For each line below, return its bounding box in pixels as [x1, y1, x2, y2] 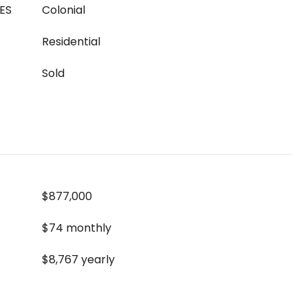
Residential [42, 34, 100, 49]
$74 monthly [42, 220, 111, 236]
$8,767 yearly [42, 252, 115, 267]
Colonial [42, 2, 85, 18]
